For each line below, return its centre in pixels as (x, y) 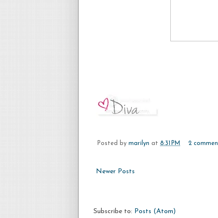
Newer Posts (115, 172)
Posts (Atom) (155, 211)
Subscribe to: (114, 211)
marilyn (139, 143)
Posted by (113, 143)
